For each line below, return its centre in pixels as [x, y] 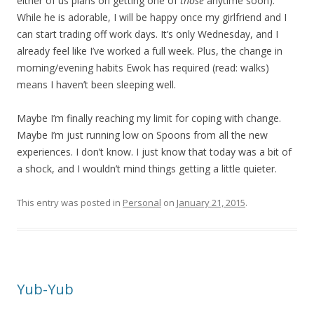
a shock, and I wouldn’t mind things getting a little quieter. [147, 169]
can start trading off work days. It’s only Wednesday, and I [148, 34]
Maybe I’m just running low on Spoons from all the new [142, 135]
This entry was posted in [70, 203]
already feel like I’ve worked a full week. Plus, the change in [150, 51]
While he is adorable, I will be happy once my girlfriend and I [152, 17]
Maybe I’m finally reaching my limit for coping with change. [149, 118]
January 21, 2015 [211, 203]
